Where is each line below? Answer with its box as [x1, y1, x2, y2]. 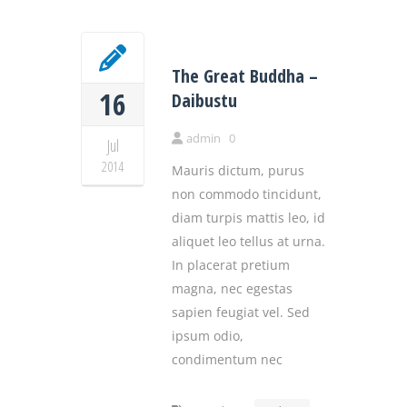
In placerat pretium [172, 255, 290, 273]
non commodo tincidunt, [172, 184, 322, 203]
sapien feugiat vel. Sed [172, 303, 310, 321]
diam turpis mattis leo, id [172, 208, 325, 226]
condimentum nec [172, 350, 283, 368]
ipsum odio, [172, 326, 243, 344]
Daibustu [172, 87, 237, 113]
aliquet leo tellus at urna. [172, 232, 325, 250]
